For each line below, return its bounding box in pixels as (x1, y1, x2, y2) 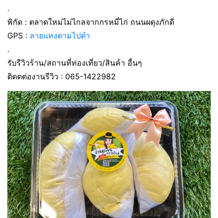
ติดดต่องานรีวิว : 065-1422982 (7, 72, 116, 81)
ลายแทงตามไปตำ (30, 31, 90, 40)
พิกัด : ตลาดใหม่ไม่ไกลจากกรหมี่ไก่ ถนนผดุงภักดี (7, 17, 174, 27)
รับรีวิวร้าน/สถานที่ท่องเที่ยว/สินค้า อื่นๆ (7, 58, 142, 68)
